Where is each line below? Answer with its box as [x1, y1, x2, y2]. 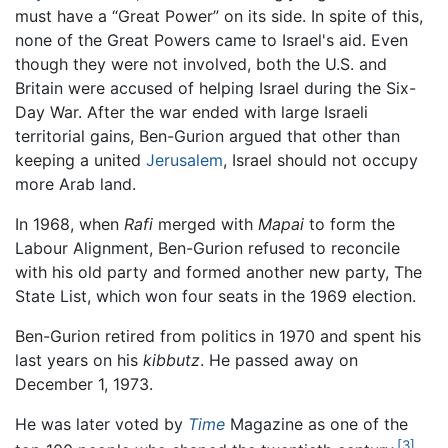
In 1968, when [15, 214, 124, 235]
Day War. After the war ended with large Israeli [15, 102, 368, 123]
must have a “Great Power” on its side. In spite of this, [15, 6, 423, 27]
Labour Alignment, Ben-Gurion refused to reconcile [15, 238, 400, 259]
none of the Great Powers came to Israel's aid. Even [15, 30, 408, 51]
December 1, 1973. [15, 374, 153, 395]
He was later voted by [15, 414, 188, 435]
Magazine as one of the [225, 414, 408, 435]
